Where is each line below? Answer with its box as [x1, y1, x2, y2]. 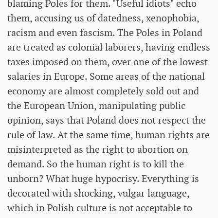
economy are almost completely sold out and [7, 85, 199, 98]
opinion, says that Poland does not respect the [7, 114, 206, 127]
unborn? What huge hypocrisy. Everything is [7, 172, 199, 185]
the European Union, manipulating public [7, 99, 185, 112]
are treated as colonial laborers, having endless [7, 41, 210, 54]
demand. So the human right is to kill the [7, 158, 184, 171]
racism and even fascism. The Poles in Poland [7, 26, 202, 39]
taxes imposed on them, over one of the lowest [7, 55, 208, 69]
